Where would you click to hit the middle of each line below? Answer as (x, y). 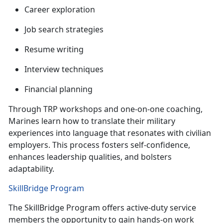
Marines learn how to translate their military (92, 121)
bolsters (156, 157)
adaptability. (32, 169)
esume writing (57, 50)
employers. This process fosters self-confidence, (99, 145)
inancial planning (61, 89)
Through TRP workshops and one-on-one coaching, (106, 109)
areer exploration (63, 10)
